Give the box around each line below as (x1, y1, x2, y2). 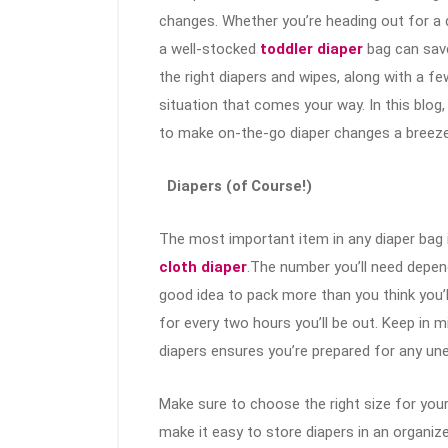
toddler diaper (256, 40, 363, 59)
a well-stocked (159, 40, 256, 59)
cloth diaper (159, 258, 247, 277)
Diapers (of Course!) (163, 177, 312, 196)
